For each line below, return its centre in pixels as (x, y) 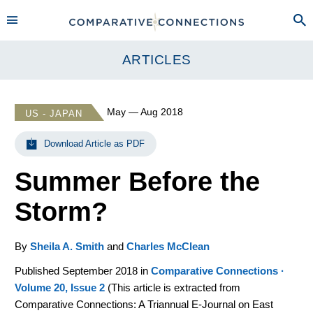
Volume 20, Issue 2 (59, 287)
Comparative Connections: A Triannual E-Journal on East (144, 304)
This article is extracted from (175, 287)
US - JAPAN (53, 114)
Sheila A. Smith (67, 246)
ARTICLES (156, 60)
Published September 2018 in (82, 270)
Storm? (61, 211)
